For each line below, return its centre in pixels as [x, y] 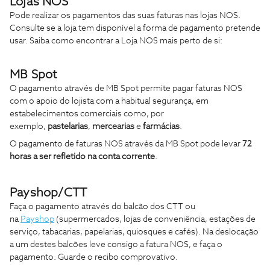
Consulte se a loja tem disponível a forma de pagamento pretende [135, 28]
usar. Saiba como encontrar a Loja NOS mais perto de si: [116, 41]
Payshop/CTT [49, 193]
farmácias [161, 126]
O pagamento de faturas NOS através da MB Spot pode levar [125, 144]
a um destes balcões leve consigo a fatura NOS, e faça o [116, 244]
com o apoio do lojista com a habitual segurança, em [109, 101]
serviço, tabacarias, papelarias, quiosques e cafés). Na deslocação [134, 232]
